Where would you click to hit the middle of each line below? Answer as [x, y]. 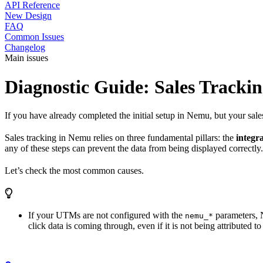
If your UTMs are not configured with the [107, 215]
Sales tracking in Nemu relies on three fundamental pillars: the [120, 138]
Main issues [26, 58]
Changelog [25, 48]
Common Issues [34, 37]
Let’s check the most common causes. [74, 171]
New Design [28, 16]
